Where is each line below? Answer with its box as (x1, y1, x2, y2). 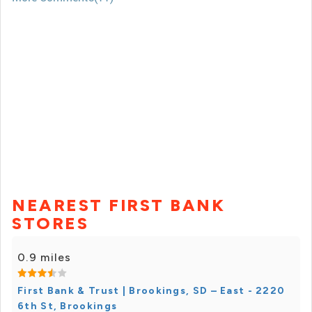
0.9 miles (17, 251, 72, 265)
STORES (12, 213, 88, 234)
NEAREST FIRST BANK (12, 195, 225, 216)
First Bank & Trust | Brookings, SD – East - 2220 (17, 285, 286, 297)
